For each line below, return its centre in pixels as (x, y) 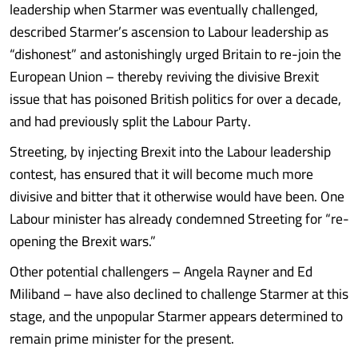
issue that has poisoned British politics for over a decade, (175, 99)
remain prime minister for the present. (122, 338)
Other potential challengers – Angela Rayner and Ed (161, 271)
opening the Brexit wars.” (83, 241)
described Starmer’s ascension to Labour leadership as (169, 32)
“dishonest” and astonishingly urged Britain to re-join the (175, 54)
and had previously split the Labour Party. (130, 121)
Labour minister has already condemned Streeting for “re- (179, 219)
